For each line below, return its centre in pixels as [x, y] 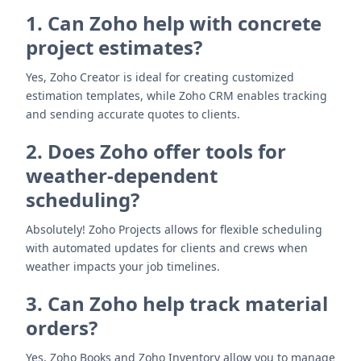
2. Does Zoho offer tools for [156, 151]
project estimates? [114, 47]
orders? [62, 328]
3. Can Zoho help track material [177, 303]
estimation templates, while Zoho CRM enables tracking [176, 95]
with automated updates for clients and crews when [167, 248]
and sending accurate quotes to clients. [133, 114]
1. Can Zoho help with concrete [174, 23]
